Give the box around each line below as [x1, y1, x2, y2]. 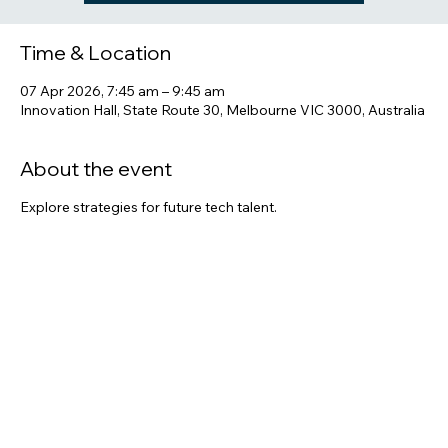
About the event [20, 185, 172, 211]
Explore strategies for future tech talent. [20, 227, 277, 246]
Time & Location [20, 69, 171, 95]
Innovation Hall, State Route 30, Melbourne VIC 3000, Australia [20, 130, 425, 149]
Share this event [20, 334, 169, 360]
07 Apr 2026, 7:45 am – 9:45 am [20, 111, 225, 130]
